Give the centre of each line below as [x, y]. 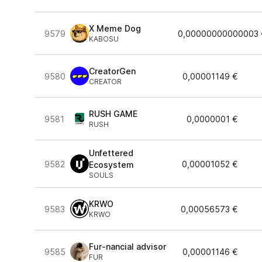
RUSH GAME [113, 114]
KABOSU [104, 39]
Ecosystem [111, 165]
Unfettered [111, 153]
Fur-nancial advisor [127, 247]
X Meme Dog [115, 28]
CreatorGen [112, 71]
